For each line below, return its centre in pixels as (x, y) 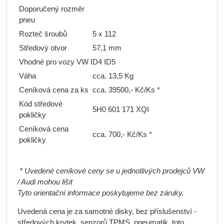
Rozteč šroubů (43, 34)
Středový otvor (43, 48)
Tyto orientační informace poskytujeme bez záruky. (100, 193)
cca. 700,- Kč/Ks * (122, 135)
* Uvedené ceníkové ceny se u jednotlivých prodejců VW (112, 171)
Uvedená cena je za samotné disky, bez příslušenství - (107, 212)
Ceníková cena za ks (53, 90)
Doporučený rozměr (51, 9)
